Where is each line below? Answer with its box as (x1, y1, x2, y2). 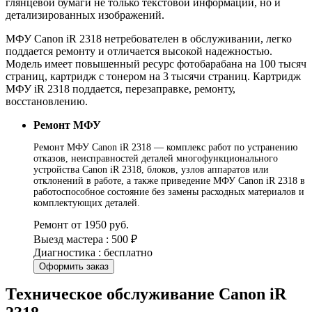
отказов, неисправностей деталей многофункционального (33, 153, 278, 164)
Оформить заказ (39, 260, 109, 272)
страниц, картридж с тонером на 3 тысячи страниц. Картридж (6, 70, 301, 82)
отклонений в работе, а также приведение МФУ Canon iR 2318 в (33, 175, 305, 186)
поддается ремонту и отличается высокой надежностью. (6, 45, 272, 57)
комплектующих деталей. (33, 197, 140, 208)
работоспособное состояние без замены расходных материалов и (33, 186, 304, 197)
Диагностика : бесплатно (33, 246, 153, 258)
